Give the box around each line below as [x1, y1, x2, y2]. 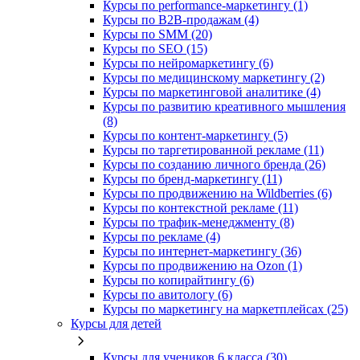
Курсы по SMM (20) [103, 27, 212, 42]
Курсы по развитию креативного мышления [103, 100, 346, 114]
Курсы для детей [71, 317, 162, 331]
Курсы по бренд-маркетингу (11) [103, 172, 282, 186]
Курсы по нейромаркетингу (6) [103, 56, 273, 71]
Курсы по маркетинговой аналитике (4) [103, 85, 321, 100]
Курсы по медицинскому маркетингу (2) [103, 71, 325, 85]
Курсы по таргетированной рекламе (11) [103, 143, 324, 157]
